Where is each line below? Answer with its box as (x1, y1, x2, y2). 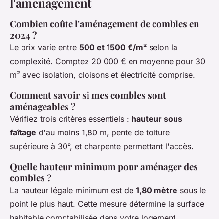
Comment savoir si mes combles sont (10, 88, 166, 101)
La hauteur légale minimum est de (10, 185, 136, 195)
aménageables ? (10, 100, 76, 112)
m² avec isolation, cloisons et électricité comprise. (10, 69, 195, 80)
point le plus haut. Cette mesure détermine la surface (10, 198, 204, 209)
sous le (177, 185, 206, 195)
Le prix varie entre (10, 42, 79, 52)
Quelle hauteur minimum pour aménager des (10, 160, 198, 173)
